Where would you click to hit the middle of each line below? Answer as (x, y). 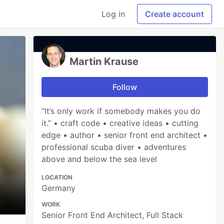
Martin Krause (104, 61)
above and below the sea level (99, 159)
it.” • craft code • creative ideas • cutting (120, 123)
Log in (113, 14)
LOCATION (57, 177)
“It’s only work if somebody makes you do (121, 111)
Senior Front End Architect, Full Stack (112, 215)
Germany (59, 188)
